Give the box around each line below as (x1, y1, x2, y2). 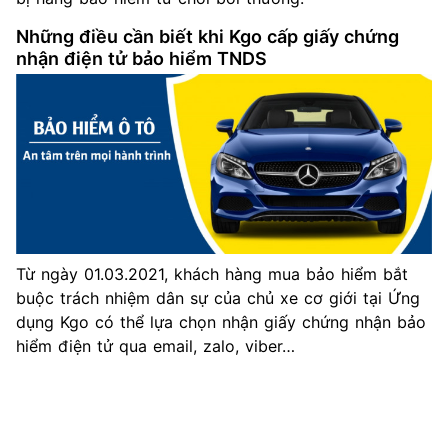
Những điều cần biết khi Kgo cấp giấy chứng (16, 25, 399, 47)
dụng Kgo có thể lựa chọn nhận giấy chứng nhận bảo (16, 311, 426, 332)
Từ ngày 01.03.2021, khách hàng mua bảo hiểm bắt (16, 263, 408, 284)
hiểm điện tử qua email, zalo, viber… (16, 335, 295, 356)
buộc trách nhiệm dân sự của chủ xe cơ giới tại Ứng (16, 287, 420, 308)
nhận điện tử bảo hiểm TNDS (16, 47, 267, 69)
